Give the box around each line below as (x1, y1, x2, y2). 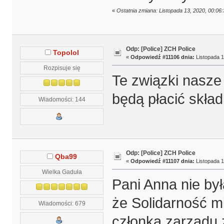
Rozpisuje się (43, 64, 80, 71)
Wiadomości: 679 (38, 199, 85, 206)
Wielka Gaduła (41, 168, 82, 175)
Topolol (52, 49, 79, 57)
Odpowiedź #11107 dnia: (130, 158, 194, 164)
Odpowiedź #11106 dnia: (130, 54, 194, 60)
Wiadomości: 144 (38, 96, 85, 103)
